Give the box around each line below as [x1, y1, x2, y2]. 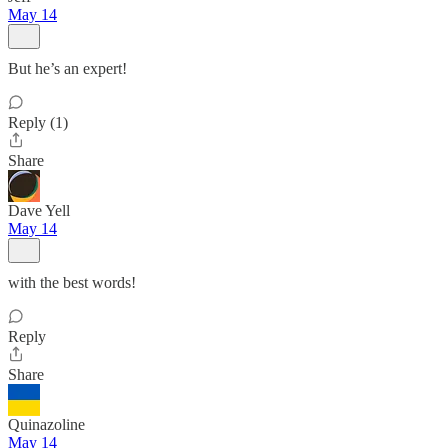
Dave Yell [8, 202, 70, 219]
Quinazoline [8, 416, 85, 433]
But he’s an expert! [8, 60, 127, 77]
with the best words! [8, 274, 136, 291]
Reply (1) [8, 114, 68, 131]
